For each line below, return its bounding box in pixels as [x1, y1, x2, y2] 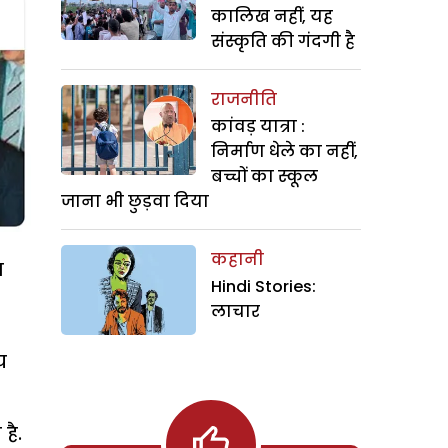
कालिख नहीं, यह [211, 5, 333, 28]
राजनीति [211, 88, 277, 111]
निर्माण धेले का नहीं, [211, 140, 358, 163]
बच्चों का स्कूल [211, 165, 318, 188]
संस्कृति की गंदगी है [211, 30, 355, 53]
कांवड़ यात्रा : [211, 115, 305, 138]
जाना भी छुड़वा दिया [61, 190, 209, 213]
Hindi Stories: [211, 275, 316, 298]
